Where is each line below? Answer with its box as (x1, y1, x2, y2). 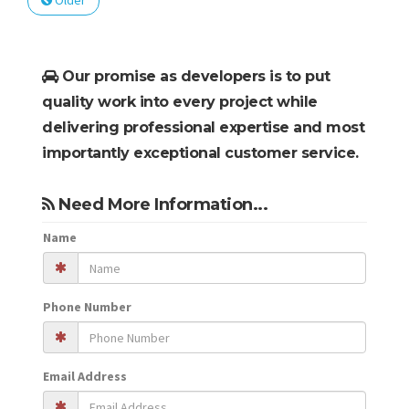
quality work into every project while (42, 93, 318, 111)
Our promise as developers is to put (58, 68, 330, 86)
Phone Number (43, 299, 131, 316)
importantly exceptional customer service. (42, 144, 359, 163)
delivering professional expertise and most (42, 119, 364, 137)
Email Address (43, 368, 127, 385)
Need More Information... (54, 194, 267, 215)
